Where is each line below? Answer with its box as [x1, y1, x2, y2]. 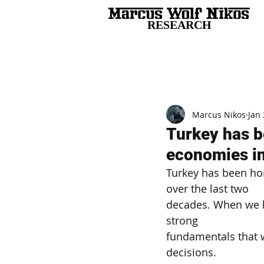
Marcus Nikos [192, 108, 246, 120]
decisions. [166, 245, 216, 259]
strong [166, 213, 198, 227]
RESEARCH [147, 18, 212, 31]
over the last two [166, 181, 249, 196]
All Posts [107, 64, 144, 75]
